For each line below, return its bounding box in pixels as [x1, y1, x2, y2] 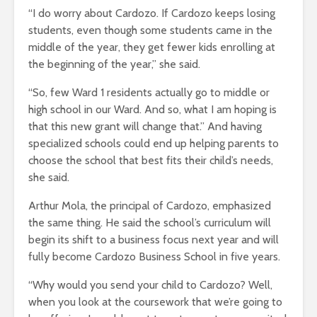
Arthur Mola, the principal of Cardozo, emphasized [28, 199, 271, 213]
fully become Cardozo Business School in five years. [28, 250, 280, 264]
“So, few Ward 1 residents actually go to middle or [28, 86, 270, 100]
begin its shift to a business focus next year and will [28, 233, 279, 247]
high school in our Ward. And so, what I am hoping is [28, 103, 277, 117]
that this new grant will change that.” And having [28, 120, 262, 134]
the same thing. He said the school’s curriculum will [28, 216, 271, 230]
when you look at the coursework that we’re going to [28, 295, 282, 309]
